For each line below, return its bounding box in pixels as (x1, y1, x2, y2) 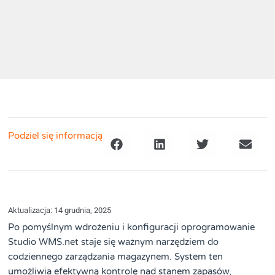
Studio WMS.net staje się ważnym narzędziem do (8, 236, 219, 248)
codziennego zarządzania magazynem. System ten (8, 251, 223, 263)
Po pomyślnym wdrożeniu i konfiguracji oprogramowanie (8, 222, 255, 233)
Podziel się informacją (8, 130, 103, 142)
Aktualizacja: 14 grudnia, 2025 (8, 206, 112, 215)
